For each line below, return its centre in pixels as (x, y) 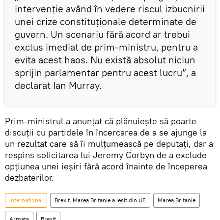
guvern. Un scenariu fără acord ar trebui (102, 34)
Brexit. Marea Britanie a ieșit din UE (100, 200)
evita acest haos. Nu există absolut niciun (105, 60)
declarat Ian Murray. (58, 85)
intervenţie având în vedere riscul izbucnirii (110, 9)
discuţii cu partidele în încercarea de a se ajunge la (106, 133)
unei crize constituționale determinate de (106, 22)
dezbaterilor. (29, 178)
